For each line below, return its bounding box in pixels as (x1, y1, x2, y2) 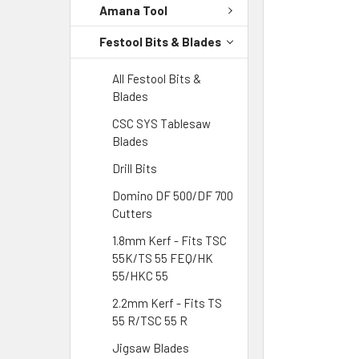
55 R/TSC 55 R (112, 313, 188, 328)
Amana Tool (99, 2, 167, 18)
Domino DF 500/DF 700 (112, 188, 233, 203)
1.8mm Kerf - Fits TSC (112, 232, 227, 248)
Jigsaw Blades (112, 340, 189, 355)
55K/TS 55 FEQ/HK (112, 250, 213, 265)
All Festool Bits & (112, 71, 201, 86)
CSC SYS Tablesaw (112, 115, 211, 131)
